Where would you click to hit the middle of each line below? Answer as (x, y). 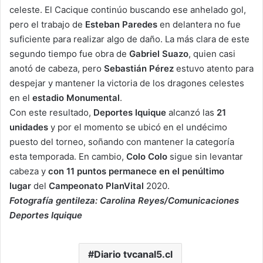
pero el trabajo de (47, 24)
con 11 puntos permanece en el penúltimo (136, 171)
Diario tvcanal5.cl (133, 254)
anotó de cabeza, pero (57, 68)
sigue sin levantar (205, 156)
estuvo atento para (214, 68)
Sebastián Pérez (139, 68)
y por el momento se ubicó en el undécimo (138, 127)
